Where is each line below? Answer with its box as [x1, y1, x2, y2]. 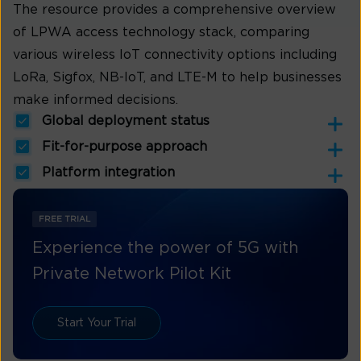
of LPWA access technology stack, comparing [13, 26, 309, 39]
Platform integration [42, 166, 175, 180]
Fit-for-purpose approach [42, 140, 207, 154]
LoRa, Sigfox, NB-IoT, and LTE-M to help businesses [13, 71, 342, 85]
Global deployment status [42, 114, 210, 128]
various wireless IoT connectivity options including [13, 48, 337, 62]
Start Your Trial [57, 317, 136, 330]
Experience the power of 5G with [32, 240, 299, 257]
